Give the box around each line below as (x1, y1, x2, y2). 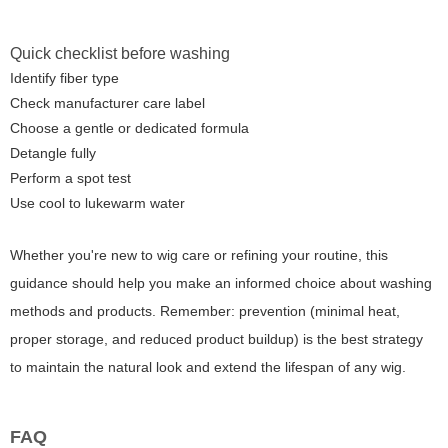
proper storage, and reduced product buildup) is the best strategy (10, 330, 423, 347)
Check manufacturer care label (10, 94, 205, 111)
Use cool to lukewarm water (10, 194, 185, 211)
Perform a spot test (10, 169, 131, 186)
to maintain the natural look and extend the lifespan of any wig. (10, 358, 406, 375)
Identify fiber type (10, 69, 119, 86)
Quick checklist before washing (10, 44, 230, 62)
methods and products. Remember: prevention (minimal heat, (10, 302, 400, 319)
